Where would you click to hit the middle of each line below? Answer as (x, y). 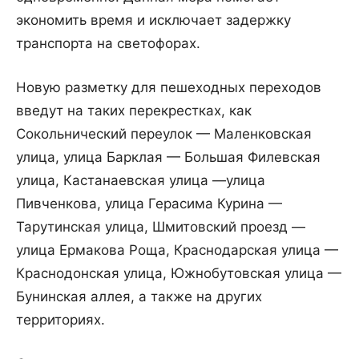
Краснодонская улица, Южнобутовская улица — (179, 274)
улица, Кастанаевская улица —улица (141, 181)
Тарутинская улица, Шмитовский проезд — (161, 227)
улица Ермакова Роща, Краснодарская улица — (177, 250)
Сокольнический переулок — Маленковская (164, 134)
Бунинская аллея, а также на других (139, 297)
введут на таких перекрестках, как (134, 111)
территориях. (61, 320)
